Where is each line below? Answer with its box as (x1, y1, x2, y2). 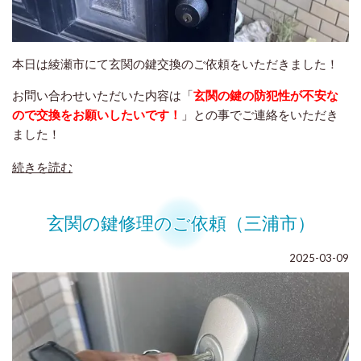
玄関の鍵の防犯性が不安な (193, 87, 338, 102)
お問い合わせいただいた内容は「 (12, 87, 193, 102)
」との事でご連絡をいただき (181, 106, 338, 122)
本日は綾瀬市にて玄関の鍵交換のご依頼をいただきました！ (12, 56, 338, 71)
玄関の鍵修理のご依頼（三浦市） (46, 211, 315, 234)
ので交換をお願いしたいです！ (12, 106, 181, 122)
